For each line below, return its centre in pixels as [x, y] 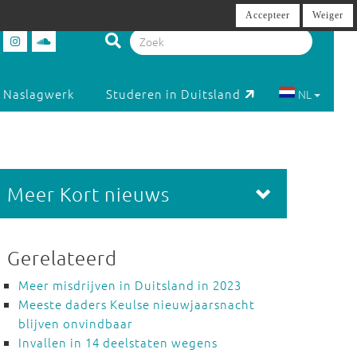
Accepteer [268, 15]
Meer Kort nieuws [88, 194]
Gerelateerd [62, 257]
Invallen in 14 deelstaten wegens [118, 342]
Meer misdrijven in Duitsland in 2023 [129, 285]
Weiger [328, 15]
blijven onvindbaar [75, 323]
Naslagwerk [39, 94]
